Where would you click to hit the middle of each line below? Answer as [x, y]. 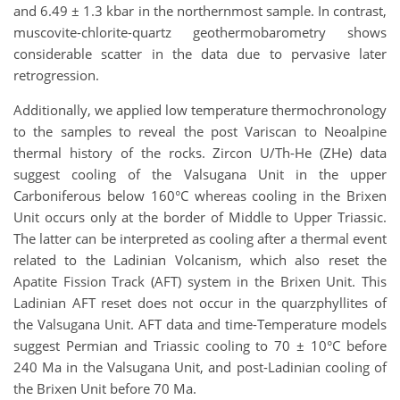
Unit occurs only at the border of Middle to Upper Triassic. [200, 217]
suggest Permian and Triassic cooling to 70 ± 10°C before [200, 345]
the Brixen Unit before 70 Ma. [105, 388]
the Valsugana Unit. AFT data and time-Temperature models [200, 324]
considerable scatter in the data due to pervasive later [200, 53]
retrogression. [56, 75]
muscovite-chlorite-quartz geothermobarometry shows [200, 32]
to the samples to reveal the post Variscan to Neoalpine [200, 131]
